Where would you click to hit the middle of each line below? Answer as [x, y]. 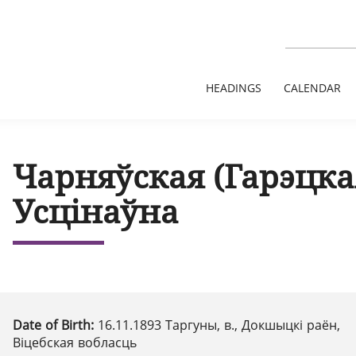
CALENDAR [312, 88]
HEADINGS [234, 88]
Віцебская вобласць [75, 342]
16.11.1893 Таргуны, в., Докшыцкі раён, [219, 325]
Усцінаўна [96, 211]
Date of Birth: [55, 325]
